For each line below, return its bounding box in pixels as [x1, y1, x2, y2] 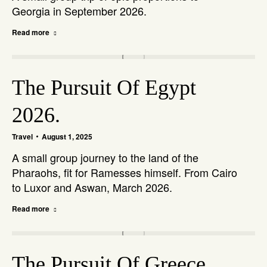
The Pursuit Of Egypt [12, 76, 196, 100]
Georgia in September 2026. [12, 3, 147, 18]
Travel [12, 131, 33, 142]
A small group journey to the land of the [12, 150, 198, 165]
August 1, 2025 [42, 131, 92, 142]
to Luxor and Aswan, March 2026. [12, 179, 172, 195]
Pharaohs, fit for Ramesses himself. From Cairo [12, 164, 237, 180]
